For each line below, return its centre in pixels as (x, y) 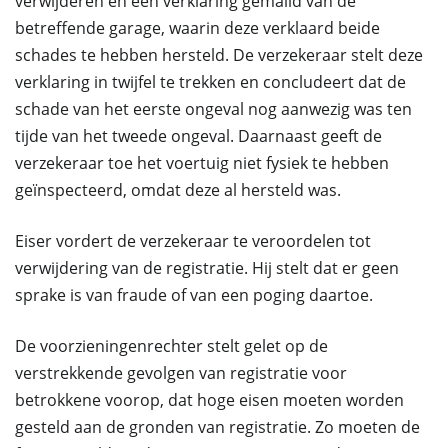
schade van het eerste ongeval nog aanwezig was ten (213, 109)
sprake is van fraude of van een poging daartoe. (194, 295)
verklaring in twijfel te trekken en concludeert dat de (210, 82)
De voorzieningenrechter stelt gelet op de (171, 346)
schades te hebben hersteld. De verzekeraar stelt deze (219, 55)
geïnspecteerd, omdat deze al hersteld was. (178, 190)
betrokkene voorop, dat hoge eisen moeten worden (209, 400)
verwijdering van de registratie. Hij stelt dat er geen (207, 268)
